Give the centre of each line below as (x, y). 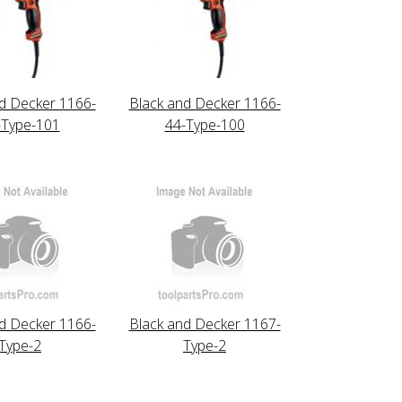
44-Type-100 (205, 124)
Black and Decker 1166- (205, 103)
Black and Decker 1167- (205, 323)
